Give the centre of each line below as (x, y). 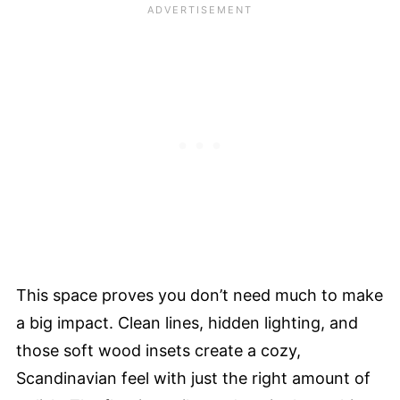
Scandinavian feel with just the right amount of (193, 378)
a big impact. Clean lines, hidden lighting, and (187, 322)
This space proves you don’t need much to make (200, 295)
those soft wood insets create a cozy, (158, 350)
